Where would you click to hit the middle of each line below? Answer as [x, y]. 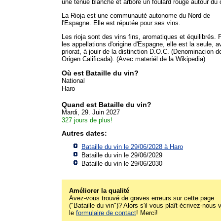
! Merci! [147, 213]
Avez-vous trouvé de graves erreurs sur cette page [142, 198]
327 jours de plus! [87, 120]
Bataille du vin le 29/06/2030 [122, 163]
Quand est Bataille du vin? [107, 104]
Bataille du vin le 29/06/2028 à [126, 147]
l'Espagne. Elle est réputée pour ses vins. [121, 23]
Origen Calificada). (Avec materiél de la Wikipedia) [133, 59]
